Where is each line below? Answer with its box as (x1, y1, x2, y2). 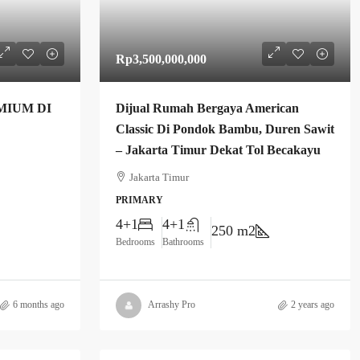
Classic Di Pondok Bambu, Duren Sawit (116, 122, 334, 136)
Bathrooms (162, 236, 204, 247)
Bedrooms (116, 236, 155, 247)
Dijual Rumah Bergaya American (116, 101, 299, 115)
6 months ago (13, 299, 64, 311)
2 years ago (291, 299, 334, 311)
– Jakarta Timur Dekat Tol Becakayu (116, 143, 321, 157)
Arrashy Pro (148, 299, 195, 311)
